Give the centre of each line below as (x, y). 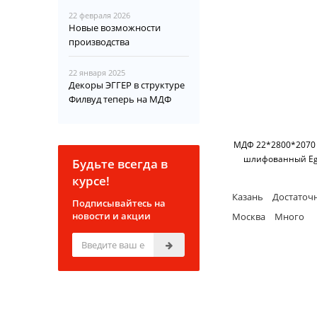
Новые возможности (115, 28)
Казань (248, 197)
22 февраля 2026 (100, 16)
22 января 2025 (97, 73)
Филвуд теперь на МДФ (120, 99)
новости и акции (112, 216)
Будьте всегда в (120, 164)
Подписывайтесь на (119, 203)
